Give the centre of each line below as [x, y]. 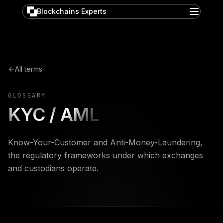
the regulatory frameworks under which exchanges [106, 155]
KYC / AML [54, 114]
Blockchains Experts [71, 11]
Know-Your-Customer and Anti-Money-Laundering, [105, 142]
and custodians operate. [53, 168]
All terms [29, 69]
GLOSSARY [27, 96]
